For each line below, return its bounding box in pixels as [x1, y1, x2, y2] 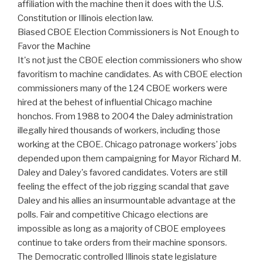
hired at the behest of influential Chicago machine [18, 97, 212, 108]
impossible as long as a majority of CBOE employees [18, 223, 226, 235]
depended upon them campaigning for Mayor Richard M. [18, 153, 241, 164]
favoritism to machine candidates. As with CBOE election [18, 69, 242, 80]
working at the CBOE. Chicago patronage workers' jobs [18, 139, 237, 150]
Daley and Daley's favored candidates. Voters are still [18, 167, 227, 178]
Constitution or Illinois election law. [18, 13, 153, 24]
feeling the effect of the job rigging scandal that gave [18, 181, 229, 192]
